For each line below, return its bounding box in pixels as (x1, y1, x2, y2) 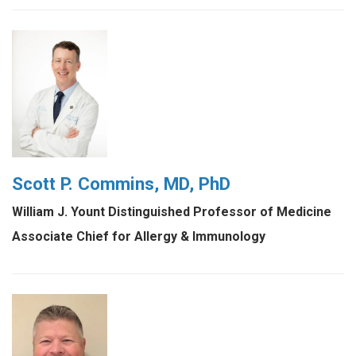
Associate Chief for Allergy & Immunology (12, 228, 265, 244)
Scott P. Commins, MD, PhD (12, 172, 230, 194)
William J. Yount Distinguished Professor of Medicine (12, 203, 331, 219)
